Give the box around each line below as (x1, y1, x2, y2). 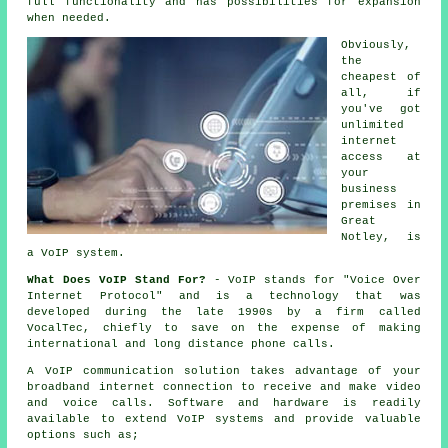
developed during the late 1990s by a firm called (27, 305, 421, 318)
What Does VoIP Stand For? (27, 273, 206, 286)
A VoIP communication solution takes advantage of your (27, 364, 421, 377)
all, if (341, 86, 421, 99)
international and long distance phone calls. (27, 337, 336, 350)
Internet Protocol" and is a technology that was (27, 289, 421, 302)
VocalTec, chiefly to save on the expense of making (27, 321, 421, 334)
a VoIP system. (27, 246, 126, 259)
